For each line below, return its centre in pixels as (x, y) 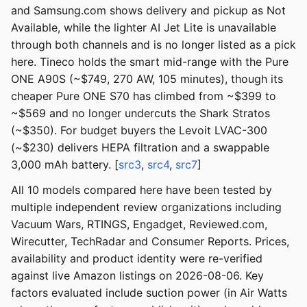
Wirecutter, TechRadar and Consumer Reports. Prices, (150, 242)
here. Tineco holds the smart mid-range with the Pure (150, 62)
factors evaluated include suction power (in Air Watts (149, 293)
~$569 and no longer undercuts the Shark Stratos (140, 113)
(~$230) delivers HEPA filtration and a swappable (140, 148)
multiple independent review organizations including (146, 207)
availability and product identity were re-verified (137, 259)
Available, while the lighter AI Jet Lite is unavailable (144, 28)
